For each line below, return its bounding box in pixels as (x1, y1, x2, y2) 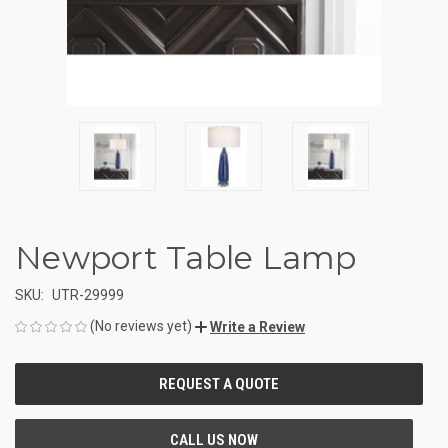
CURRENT (15, 367, 72, 384)
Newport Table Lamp (15, 237, 357, 277)
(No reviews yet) (90, 317, 192, 334)
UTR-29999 (51, 286, 124, 303)
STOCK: (15, 388, 59, 405)
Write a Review (210, 318, 305, 335)
